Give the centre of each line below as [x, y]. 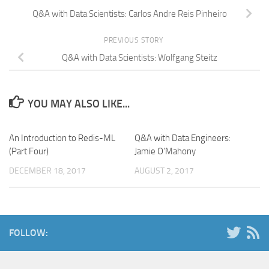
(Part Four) [29, 151]
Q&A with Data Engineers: [183, 138]
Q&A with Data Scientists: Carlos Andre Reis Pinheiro [130, 14]
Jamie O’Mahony [165, 151]
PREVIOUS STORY [134, 40]
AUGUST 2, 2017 [164, 171]
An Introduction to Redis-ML [62, 138]
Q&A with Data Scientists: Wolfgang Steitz [139, 57]
